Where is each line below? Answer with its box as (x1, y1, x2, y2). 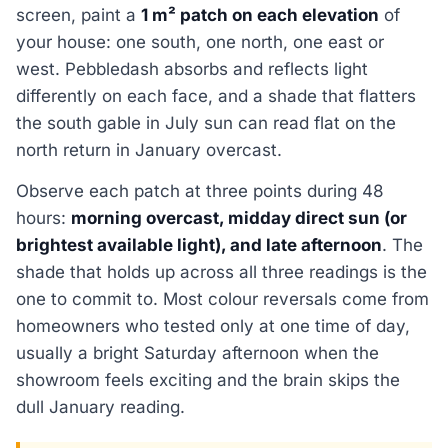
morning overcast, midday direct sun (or (71, 207, 407, 228)
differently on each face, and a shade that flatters (16, 85, 416, 106)
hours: (16, 207, 71, 228)
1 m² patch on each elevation (141, 4, 379, 25)
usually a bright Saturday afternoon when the (16, 342, 379, 363)
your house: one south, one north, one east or (16, 31, 384, 52)
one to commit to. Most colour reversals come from (16, 288, 429, 309)
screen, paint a (16, 4, 141, 25)
